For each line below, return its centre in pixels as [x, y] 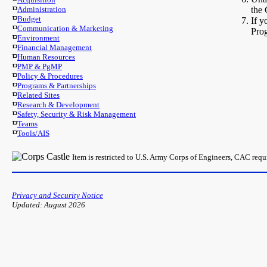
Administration [42, 9]
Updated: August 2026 [49, 205]
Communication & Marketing [65, 28]
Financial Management [55, 47]
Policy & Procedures [50, 76]
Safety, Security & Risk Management [77, 114]
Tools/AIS [33, 133]
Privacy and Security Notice [58, 195]
